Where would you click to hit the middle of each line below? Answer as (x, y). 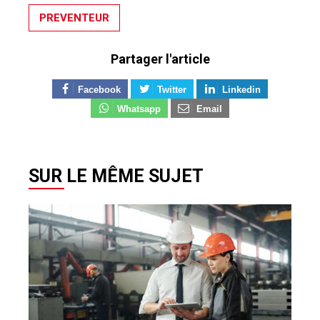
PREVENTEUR (74, 18)
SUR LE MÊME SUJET (116, 176)
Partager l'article (160, 59)
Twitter (171, 90)
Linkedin (242, 90)
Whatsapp (139, 110)
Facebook (100, 90)
